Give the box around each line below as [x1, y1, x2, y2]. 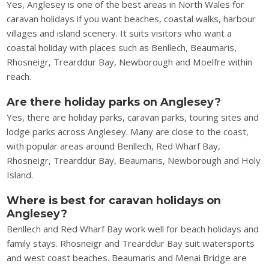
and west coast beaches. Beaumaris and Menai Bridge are [7, 251, 247, 264]
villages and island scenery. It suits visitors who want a [7, 26, 232, 39]
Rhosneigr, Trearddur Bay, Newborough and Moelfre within [7, 55, 253, 68]
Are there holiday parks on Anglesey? [7, 95, 222, 108]
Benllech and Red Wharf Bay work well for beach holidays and [7, 222, 259, 235]
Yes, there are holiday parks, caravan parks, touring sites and [7, 110, 259, 123]
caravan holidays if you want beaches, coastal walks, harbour [7, 12, 256, 25]
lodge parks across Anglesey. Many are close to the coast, [7, 125, 249, 138]
